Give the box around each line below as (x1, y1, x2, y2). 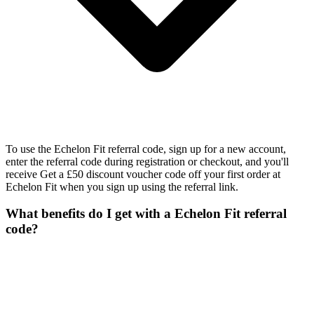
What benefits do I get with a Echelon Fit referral (6, 206, 287, 221)
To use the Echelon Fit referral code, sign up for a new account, (6, 142, 286, 155)
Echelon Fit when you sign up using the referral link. (6, 180, 238, 193)
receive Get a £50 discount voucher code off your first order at (6, 168, 280, 180)
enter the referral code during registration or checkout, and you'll (6, 155, 289, 168)
